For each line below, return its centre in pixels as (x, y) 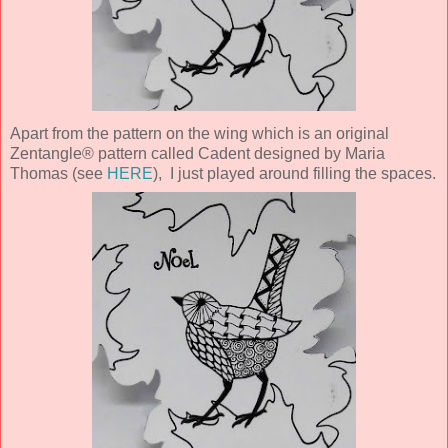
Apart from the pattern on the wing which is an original (199, 133)
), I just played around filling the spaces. (294, 173)
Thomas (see (58, 173)
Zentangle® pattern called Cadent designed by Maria (197, 153)
